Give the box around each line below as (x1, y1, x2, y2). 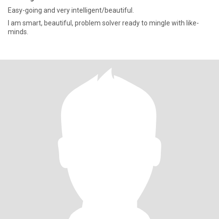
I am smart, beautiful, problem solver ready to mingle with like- (8, 19, 199, 27)
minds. (8, 28, 28, 36)
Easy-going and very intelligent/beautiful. (8, 6, 134, 14)
